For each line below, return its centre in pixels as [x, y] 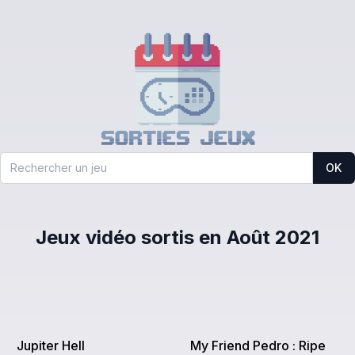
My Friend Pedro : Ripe [258, 345]
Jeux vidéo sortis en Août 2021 [177, 237]
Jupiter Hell [51, 345]
